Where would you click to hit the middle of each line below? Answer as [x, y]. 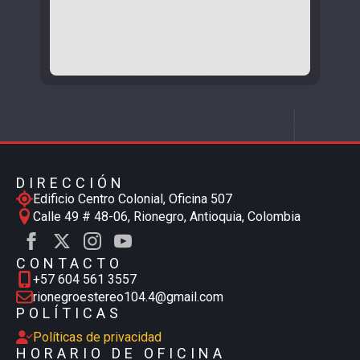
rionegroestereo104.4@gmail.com [128, 297]
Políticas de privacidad [97, 337]
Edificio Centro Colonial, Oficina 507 [133, 198]
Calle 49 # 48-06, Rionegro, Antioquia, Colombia [167, 216]
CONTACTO [70, 263]
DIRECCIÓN [71, 182]
